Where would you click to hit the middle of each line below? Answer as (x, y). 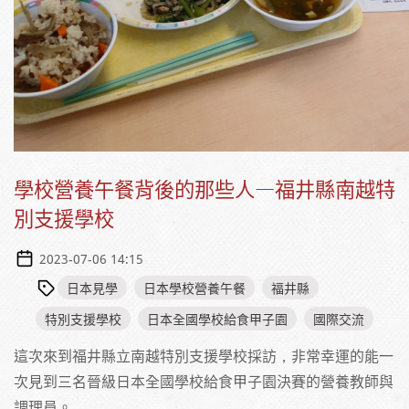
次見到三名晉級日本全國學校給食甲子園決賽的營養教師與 (204, 381)
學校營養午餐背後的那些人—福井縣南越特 (204, 189)
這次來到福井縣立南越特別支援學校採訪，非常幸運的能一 (204, 356)
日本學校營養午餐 (194, 288)
